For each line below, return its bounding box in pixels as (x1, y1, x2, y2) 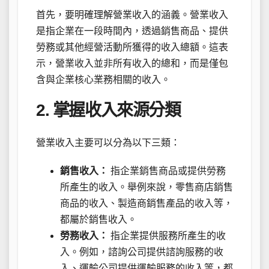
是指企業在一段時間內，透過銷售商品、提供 (36, 25, 228, 36)
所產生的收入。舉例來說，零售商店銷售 (60, 182, 233, 193)
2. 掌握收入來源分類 (36, 100, 181, 119)
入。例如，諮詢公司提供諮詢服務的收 (60, 247, 223, 258)
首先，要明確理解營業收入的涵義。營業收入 (36, 9, 228, 20)
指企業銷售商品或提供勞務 (108, 166, 226, 177)
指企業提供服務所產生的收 (108, 231, 226, 241)
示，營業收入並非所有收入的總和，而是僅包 (36, 58, 228, 68)
